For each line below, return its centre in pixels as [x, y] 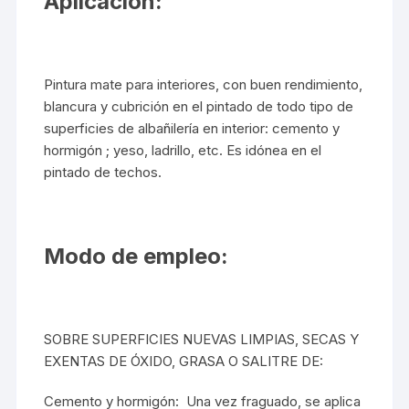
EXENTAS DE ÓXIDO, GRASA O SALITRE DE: [184, 361]
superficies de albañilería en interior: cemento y [192, 128]
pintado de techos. [103, 172]
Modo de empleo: [136, 256]
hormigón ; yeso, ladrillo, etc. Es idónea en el [183, 150]
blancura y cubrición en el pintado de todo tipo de [199, 106]
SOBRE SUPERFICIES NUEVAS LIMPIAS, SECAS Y [202, 339]
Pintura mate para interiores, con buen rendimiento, [204, 84]
